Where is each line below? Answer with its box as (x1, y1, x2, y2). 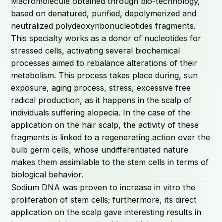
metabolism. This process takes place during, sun (11, 70, 198, 81)
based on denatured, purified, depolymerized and (11, 8, 197, 19)
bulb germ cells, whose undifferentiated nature (11, 145, 189, 155)
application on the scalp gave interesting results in (11, 207, 202, 218)
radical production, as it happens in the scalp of (11, 95, 192, 106)
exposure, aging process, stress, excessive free (11, 83, 191, 93)
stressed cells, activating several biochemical (11, 46, 180, 56)
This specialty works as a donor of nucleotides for (11, 33, 202, 44)
